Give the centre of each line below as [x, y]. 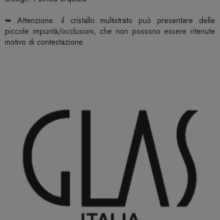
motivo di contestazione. [45, 42]
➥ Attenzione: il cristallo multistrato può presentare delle [110, 21]
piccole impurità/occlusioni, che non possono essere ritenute [110, 31]
